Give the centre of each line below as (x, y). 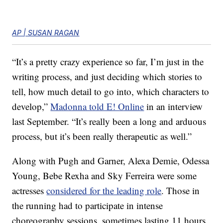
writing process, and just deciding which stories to (107, 77)
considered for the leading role (104, 191)
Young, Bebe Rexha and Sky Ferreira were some (105, 176)
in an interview (173, 107)
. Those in (181, 191)
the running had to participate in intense (88, 206)
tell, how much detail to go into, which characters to (111, 92)
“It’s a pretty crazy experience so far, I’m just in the (108, 62)
